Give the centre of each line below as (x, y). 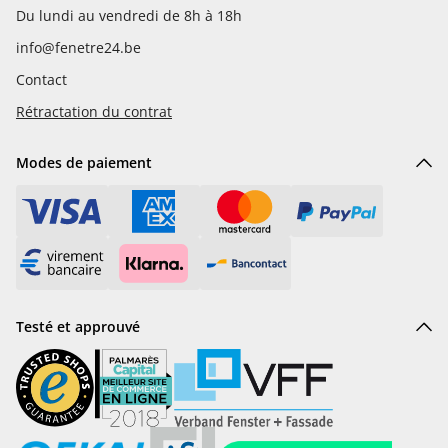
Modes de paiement (84, 162)
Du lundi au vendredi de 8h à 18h (129, 15)
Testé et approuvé (78, 326)
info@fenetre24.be (78, 47)
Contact (41, 79)
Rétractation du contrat (94, 111)
